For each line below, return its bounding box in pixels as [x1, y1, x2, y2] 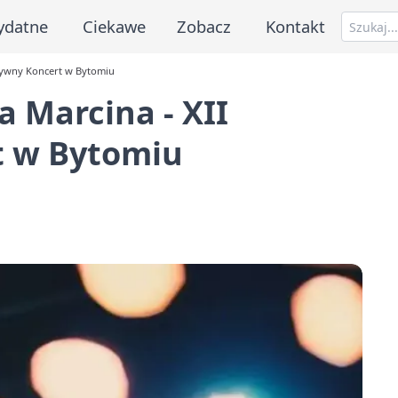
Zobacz [177, 14, 232, 37]
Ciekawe [82, 14, 146, 37]
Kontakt [266, 14, 326, 37]
